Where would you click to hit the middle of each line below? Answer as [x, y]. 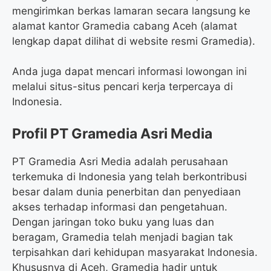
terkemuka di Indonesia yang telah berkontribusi [129, 176]
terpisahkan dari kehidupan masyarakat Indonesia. [135, 252]
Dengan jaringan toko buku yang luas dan [113, 222]
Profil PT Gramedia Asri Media [112, 133]
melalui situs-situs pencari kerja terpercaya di [122, 87]
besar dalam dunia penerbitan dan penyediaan [126, 191]
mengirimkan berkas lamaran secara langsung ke [131, 11]
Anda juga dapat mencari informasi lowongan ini [129, 72]
